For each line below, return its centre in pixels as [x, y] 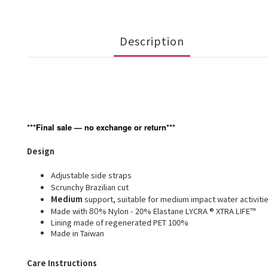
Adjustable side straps [91, 175]
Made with [70, 211]
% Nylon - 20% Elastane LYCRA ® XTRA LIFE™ [177, 211]
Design [41, 151]
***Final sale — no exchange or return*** [101, 127]
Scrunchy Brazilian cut [90, 187]
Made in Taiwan [77, 233]
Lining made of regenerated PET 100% [120, 223]
